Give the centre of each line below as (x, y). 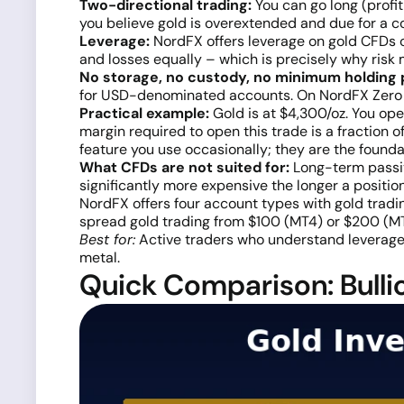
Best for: (107, 239)
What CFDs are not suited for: (184, 167)
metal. (100, 257)
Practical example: (144, 113)
